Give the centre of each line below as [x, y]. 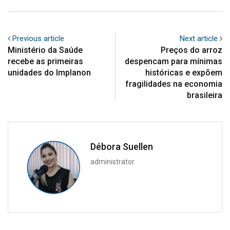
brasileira [205, 95]
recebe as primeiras [45, 61]
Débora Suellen [122, 146]
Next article [199, 38]
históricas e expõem [184, 72]
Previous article [38, 38]
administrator [112, 161]
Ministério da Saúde [45, 50]
